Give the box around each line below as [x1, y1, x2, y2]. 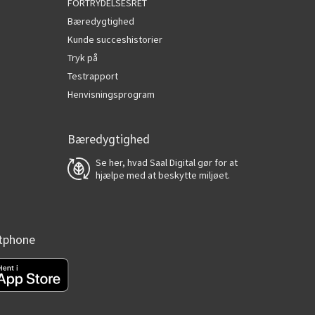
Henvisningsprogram [67, 88, 155, 101]
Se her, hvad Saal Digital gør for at [96, 156, 238, 169]
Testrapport [67, 70, 118, 82]
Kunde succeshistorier [67, 33, 162, 46]
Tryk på [67, 51, 98, 64]
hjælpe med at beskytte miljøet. [96, 169, 230, 181]
